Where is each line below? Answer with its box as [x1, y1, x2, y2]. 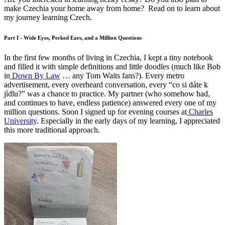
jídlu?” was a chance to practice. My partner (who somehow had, [4, 89, 210, 98]
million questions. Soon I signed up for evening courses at [4, 107, 187, 116]
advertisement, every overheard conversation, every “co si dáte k [4, 80, 208, 89]
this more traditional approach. [4, 125, 100, 134]
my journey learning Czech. [4, 13, 94, 22]
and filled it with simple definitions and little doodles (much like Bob [4, 62, 220, 71]
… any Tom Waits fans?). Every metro [60, 71, 184, 80]
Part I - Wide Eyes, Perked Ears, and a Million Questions [4, 34, 142, 41]
